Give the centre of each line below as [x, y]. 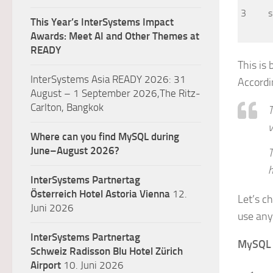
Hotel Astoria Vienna [125, 194]
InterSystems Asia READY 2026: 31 [108, 79]
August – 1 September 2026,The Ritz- [115, 93]
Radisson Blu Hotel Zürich [126, 251]
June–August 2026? [75, 151]
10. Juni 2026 [92, 265]
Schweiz [49, 251]
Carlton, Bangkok [67, 107]
